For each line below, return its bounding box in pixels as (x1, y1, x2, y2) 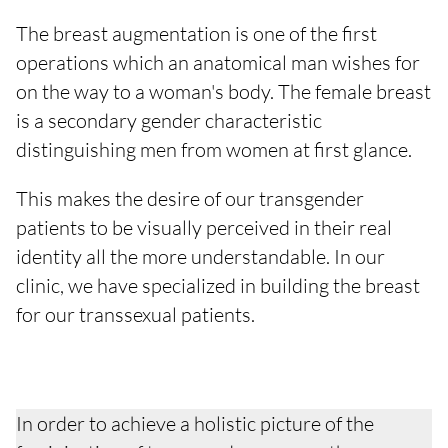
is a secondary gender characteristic (16, 108, 322, 133)
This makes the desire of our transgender (16, 186, 364, 211)
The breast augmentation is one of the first (16, 21, 377, 46)
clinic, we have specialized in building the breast (16, 273, 420, 298)
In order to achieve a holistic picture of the (16, 411, 374, 436)
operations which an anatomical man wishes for (16, 50, 420, 75)
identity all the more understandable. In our (16, 244, 385, 269)
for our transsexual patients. (16, 302, 255, 327)
